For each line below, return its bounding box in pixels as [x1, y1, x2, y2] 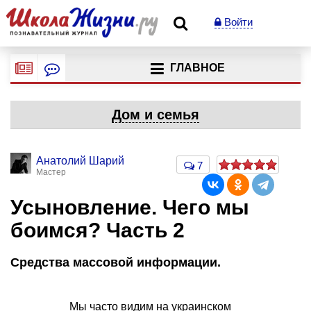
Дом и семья [112, 107, 199, 122]
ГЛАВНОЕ [169, 62, 225, 74]
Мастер [36, 167, 66, 177]
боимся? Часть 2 [10, 219, 185, 242]
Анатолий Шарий [36, 155, 124, 167]
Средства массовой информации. [10, 255, 221, 269]
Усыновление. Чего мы [10, 196, 249, 219]
